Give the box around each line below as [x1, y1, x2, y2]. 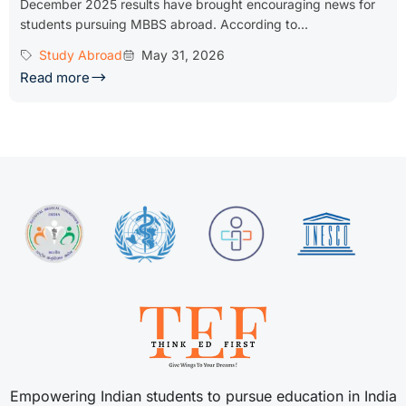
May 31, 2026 [141, 47, 225, 63]
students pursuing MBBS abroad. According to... [20, 16, 308, 33]
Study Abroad [39, 47, 122, 63]
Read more [20, 69, 90, 87]
